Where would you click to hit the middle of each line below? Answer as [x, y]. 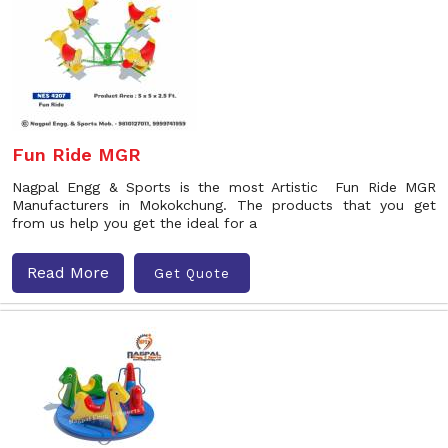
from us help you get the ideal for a [134, 223]
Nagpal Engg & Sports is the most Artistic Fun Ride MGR [224, 187]
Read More [68, 272]
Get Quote [192, 273]
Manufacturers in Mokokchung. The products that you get [224, 205]
